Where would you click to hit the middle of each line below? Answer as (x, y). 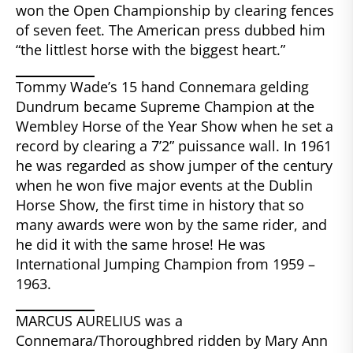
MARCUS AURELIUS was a (99, 320)
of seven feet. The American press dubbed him (171, 30)
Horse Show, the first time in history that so (160, 204)
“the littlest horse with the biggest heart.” (150, 49)
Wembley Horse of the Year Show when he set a (175, 126)
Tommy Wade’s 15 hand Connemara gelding (162, 86)
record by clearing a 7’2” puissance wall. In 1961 (174, 145)
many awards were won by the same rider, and (171, 224)
